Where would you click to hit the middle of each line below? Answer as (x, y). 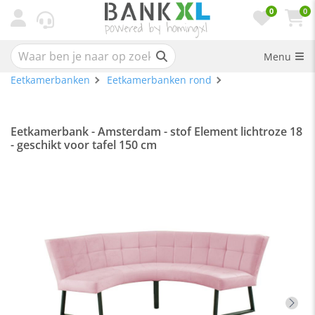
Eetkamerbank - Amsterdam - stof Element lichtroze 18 (156, 131)
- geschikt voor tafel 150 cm (84, 145)
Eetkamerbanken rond (159, 80)
